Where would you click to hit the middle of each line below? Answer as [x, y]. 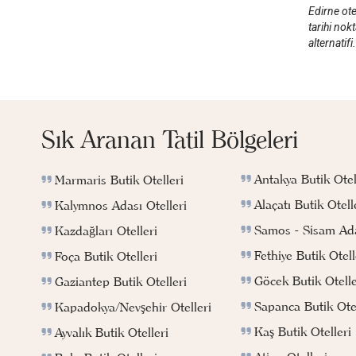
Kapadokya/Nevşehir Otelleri [133, 306]
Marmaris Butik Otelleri [119, 179]
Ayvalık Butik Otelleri [112, 332]
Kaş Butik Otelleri [303, 331]
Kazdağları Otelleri [106, 230]
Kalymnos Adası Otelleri [121, 205]
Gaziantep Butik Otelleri [121, 281]
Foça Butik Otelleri [106, 255]
